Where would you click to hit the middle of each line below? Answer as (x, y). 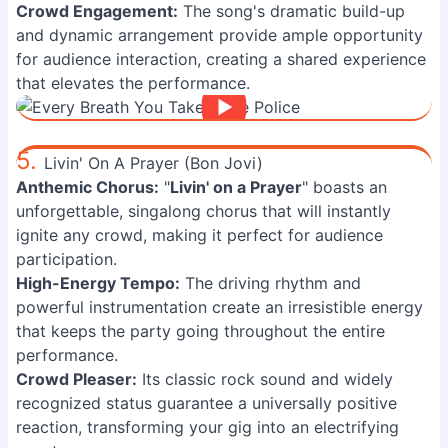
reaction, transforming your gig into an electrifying (207, 427)
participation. (66, 259)
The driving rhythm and (270, 283)
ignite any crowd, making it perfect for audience (199, 235)
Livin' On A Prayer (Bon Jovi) (153, 163)
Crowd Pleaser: (76, 379)
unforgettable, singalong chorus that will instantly (203, 211)
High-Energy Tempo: (98, 283)
